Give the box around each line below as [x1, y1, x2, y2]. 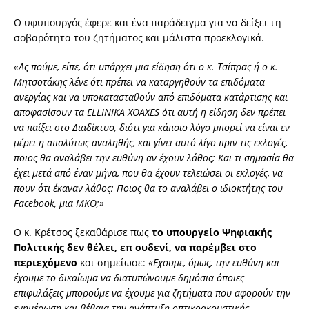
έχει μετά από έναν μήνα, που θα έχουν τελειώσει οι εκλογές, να [14, 166, 283, 180]
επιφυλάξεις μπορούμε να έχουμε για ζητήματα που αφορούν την [14, 286, 290, 300]
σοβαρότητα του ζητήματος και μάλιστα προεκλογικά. [14, 31, 264, 45]
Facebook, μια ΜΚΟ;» [14, 197, 104, 210]
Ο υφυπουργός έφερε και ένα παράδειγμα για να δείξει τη [14, 16, 281, 30]
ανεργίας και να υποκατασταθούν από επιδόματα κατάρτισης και [14, 90, 288, 104]
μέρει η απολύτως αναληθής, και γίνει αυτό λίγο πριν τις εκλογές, [14, 136, 288, 150]
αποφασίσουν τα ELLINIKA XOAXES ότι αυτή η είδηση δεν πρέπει [14, 106, 286, 119]
